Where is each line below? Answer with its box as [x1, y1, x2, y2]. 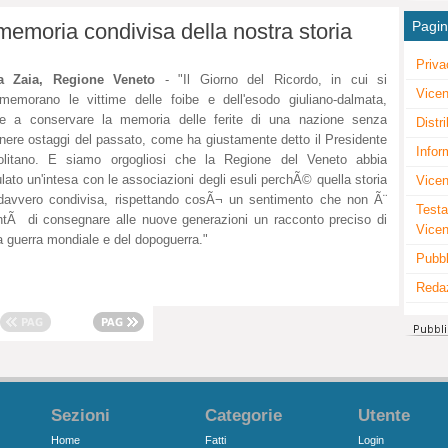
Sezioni [51, 406, 111, 425]
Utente [358, 406, 411, 425]
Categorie [204, 406, 282, 425]
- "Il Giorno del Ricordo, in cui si [155, 72, 388, 88]
